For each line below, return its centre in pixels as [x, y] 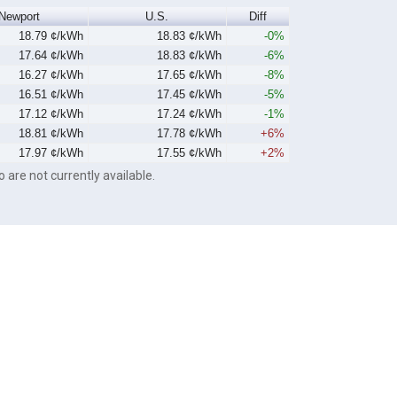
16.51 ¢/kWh [51, 95]
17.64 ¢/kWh [51, 56]
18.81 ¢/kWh [51, 134]
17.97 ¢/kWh [51, 153]
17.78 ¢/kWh [190, 134]
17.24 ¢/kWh [190, 114]
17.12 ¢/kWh [51, 114]
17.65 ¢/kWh [190, 75]
